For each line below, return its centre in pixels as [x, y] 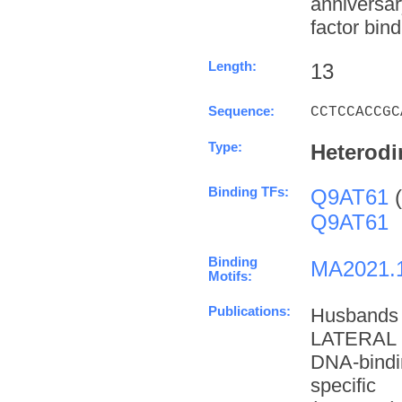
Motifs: [230, 276]
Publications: [249, 311]
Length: [232, 66]
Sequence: [241, 111]
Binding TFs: [249, 192]
